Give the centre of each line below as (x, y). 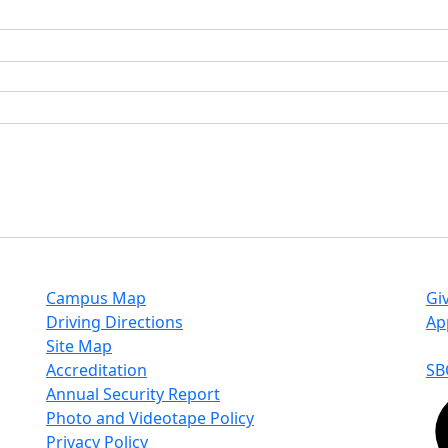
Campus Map (96, 298)
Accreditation (96, 370)
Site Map (79, 346)
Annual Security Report (133, 394)
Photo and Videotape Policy (150, 418)
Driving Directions (114, 322)
